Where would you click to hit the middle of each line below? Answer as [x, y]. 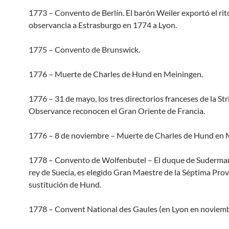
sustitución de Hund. [65, 184]
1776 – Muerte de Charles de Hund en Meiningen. [116, 74]
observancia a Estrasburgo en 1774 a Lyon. [103, 25]
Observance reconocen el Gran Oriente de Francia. [117, 111]
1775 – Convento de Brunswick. [84, 49]
